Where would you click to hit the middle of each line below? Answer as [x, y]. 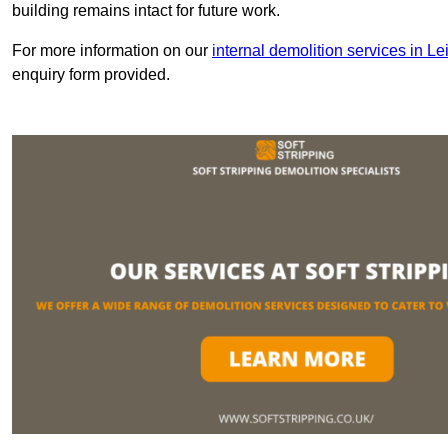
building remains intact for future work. [146, 11]
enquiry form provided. [91, 75]
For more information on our [112, 51]
